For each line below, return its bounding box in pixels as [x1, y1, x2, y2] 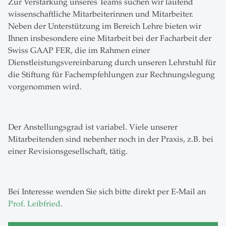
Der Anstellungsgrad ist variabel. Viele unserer [8, 122, 178, 132]
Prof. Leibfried [8, 198, 61, 209]
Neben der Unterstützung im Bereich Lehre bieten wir [8, 21, 201, 31]
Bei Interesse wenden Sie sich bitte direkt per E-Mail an [8, 186, 206, 197]
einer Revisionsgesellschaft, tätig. [8, 146, 128, 156]
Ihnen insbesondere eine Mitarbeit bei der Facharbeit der [8, 33, 211, 43]
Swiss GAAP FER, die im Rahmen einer [8, 45, 150, 55]
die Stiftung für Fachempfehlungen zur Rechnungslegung [8, 69, 215, 80]
